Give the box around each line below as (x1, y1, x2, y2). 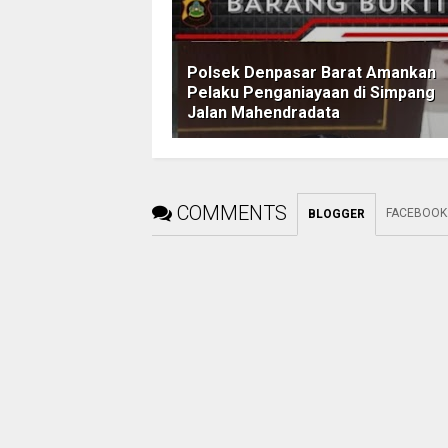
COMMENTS (177, 201, 287, 226)
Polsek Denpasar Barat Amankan (187, 63, 436, 83)
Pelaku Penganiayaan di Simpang (187, 83, 435, 103)
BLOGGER (308, 207, 365, 222)
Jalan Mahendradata (187, 103, 340, 123)
